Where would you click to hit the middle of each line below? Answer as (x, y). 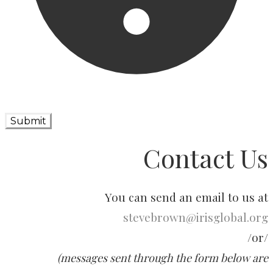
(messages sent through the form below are (163, 258)
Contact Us (206, 158)
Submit (28, 121)
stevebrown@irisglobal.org (196, 217)
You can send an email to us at (186, 197)
